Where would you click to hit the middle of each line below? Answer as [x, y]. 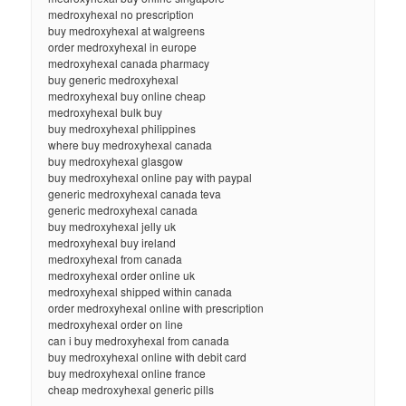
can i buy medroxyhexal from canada [139, 340]
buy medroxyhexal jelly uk [112, 226]
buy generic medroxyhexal [114, 79]
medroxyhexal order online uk [122, 275]
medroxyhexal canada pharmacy [129, 63]
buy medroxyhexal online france [127, 372]
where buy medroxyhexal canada [130, 144]
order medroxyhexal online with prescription [156, 307]
